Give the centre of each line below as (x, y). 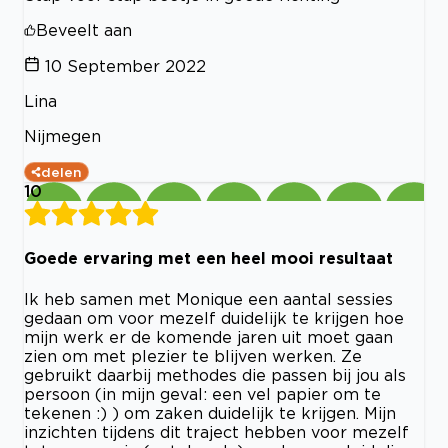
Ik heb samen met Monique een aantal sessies (208, 298)
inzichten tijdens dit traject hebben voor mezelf (216, 431)
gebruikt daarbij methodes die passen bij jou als (215, 374)
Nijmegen (62, 136)
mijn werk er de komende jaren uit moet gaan (208, 336)
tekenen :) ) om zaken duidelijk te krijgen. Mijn (210, 412)
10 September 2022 (125, 66)
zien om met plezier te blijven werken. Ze (193, 355)
